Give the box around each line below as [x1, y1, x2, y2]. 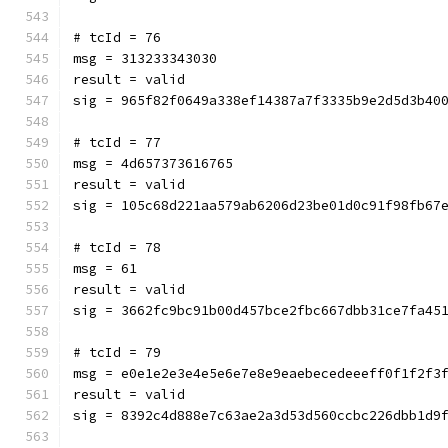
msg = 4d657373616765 [73, 155, 233, 172]
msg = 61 [73, 260, 137, 277]
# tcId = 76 [73, 29, 161, 46]
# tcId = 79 [73, 344, 161, 361]
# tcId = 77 [73, 134, 161, 151]
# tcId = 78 [73, 239, 161, 256]
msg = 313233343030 [73, 50, 217, 67]
